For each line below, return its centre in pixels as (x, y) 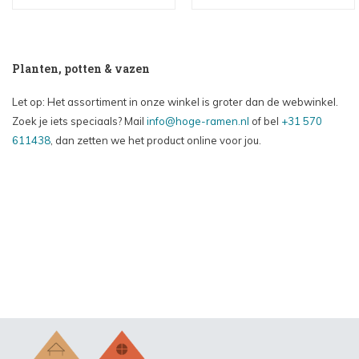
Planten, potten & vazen (81, 69)
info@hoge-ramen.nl (198, 121)
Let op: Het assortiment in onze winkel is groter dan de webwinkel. (175, 102)
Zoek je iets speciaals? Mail (79, 121)
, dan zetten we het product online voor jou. (156, 141)
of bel (265, 121)
